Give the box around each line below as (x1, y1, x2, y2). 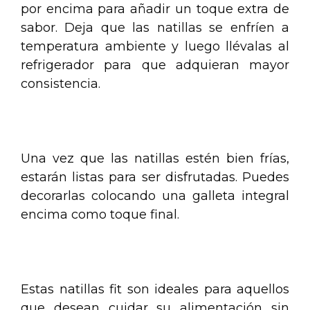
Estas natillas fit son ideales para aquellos (21, 281, 289, 297)
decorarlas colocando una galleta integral (21, 188, 289, 203)
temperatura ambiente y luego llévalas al (21, 38, 289, 54)
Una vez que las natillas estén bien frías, (21, 150, 289, 166)
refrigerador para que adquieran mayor (21, 57, 289, 73)
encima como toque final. (21, 206, 179, 222)
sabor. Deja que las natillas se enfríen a (21, 19, 289, 35)
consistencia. (21, 75, 100, 91)
